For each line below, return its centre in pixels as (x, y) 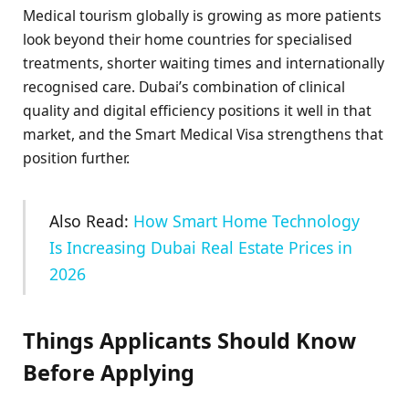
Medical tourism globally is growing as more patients (202, 16)
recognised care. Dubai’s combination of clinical (184, 87)
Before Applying (109, 372)
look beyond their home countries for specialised (188, 40)
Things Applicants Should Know (189, 340)
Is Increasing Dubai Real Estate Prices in (201, 247)
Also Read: (92, 220)
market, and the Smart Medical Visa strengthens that (203, 135)
